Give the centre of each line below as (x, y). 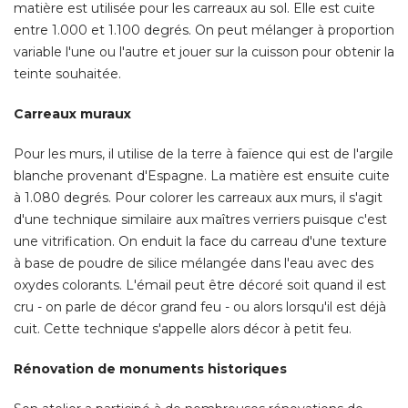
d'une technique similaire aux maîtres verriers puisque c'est (200, 220)
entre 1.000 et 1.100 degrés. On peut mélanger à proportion (204, 31)
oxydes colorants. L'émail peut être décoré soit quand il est (200, 286)
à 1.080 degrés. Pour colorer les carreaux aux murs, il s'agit (198, 198)
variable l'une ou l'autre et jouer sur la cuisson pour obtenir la (204, 52)
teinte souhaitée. (67, 74)
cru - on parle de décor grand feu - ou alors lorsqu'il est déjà (200, 307)
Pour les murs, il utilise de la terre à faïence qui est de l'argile (204, 154)
